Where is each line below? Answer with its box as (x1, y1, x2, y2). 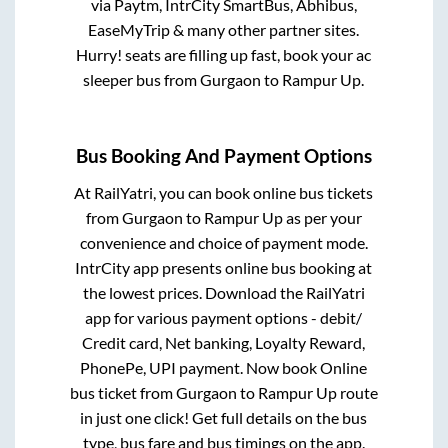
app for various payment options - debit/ (85, 307, 363, 327)
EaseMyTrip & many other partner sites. (88, 20, 360, 40)
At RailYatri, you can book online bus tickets (74, 182, 374, 202)
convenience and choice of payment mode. (79, 232, 368, 252)
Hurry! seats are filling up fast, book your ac (76, 45, 372, 65)
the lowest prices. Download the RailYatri (82, 282, 365, 302)
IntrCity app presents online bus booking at (75, 257, 373, 277)
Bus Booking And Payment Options (76, 144, 372, 167)
